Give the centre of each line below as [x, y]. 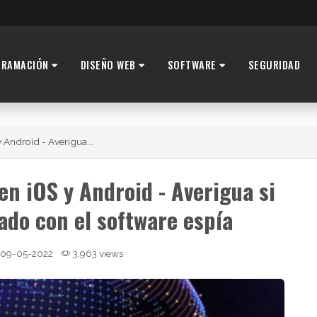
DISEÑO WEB [109, 64]
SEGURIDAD [274, 64]
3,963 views [97, 254]
